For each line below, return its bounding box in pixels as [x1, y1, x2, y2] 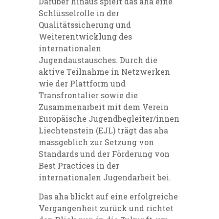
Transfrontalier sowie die [39, 89, 138, 100]
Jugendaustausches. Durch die [39, 54, 157, 65]
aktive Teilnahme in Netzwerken [39, 66, 170, 77]
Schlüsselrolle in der [39, 7, 119, 18]
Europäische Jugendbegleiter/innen [39, 113, 179, 124]
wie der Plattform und [39, 78, 126, 88]
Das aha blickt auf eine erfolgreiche [39, 191, 178, 201]
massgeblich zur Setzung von [39, 136, 154, 147]
